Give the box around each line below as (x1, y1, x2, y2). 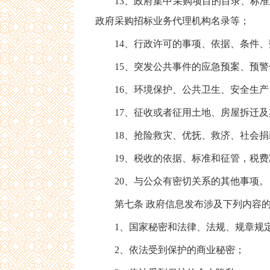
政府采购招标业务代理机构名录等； (95, 16, 250, 26)
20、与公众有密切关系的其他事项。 (95, 176, 269, 186)
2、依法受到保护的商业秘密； (95, 245, 245, 255)
